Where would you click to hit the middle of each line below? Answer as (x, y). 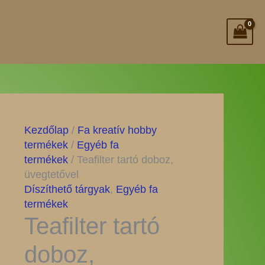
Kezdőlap (46, 130)
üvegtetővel (51, 174)
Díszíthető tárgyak (67, 189)
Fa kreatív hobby (117, 130)
